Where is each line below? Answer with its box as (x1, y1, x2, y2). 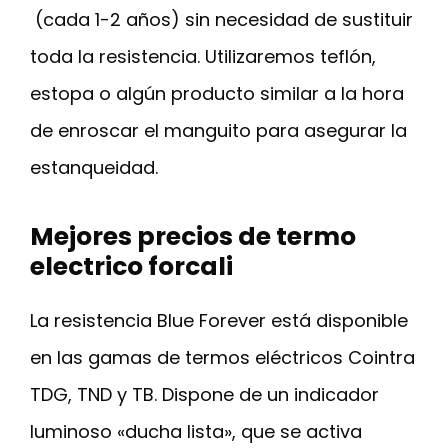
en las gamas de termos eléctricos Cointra (30, 345, 415, 371)
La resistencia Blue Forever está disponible (30, 308, 408, 334)
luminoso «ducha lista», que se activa (30, 419, 362, 445)
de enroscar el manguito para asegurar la (30, 118, 407, 144)
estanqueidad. (30, 155, 158, 181)
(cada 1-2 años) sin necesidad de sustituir (30, 7, 413, 33)
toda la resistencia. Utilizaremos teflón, (30, 44, 376, 70)
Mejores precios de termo (30, 219, 356, 255)
